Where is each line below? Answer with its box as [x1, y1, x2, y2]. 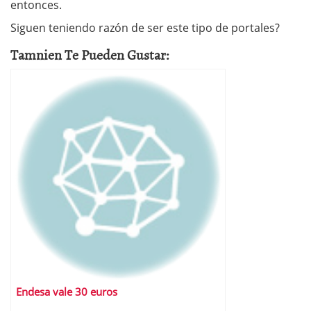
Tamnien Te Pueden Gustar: [10, 44, 169, 65]
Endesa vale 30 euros [16, 285, 117, 299]
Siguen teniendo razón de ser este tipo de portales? [10, 20, 280, 35]
